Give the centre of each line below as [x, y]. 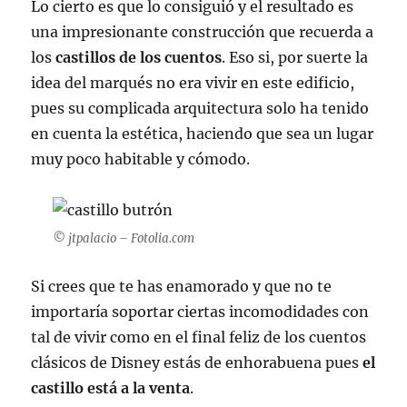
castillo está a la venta [111, 388]
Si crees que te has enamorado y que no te [182, 286]
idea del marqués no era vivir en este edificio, [193, 83]
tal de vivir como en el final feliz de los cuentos [199, 337]
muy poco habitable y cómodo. [141, 159]
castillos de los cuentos [139, 57]
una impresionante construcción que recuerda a [203, 32]
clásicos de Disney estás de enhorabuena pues [197, 362]
